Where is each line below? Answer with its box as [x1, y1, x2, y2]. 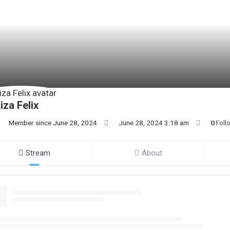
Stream [25, 148, 50, 158]
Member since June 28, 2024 [9, 119, 98, 127]
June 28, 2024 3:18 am [118, 119, 189, 127]
